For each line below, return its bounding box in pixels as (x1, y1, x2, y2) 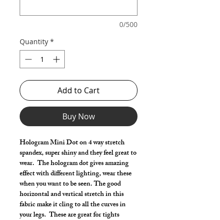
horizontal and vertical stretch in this (20, 189, 124, 201)
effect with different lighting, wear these (20, 168, 132, 180)
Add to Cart (57, 85, 100, 96)
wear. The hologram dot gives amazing (20, 158, 129, 170)
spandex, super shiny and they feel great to (20, 147, 137, 160)
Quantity (20, 37, 48, 46)
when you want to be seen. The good (20, 178, 121, 191)
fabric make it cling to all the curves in (20, 199, 126, 211)
